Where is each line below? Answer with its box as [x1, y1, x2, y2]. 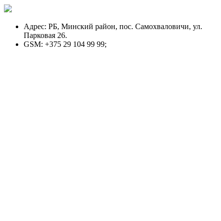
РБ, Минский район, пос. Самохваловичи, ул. [48, 22, 202, 31]
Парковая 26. [24, 31, 67, 39]
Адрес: [24, 22, 46, 31]
